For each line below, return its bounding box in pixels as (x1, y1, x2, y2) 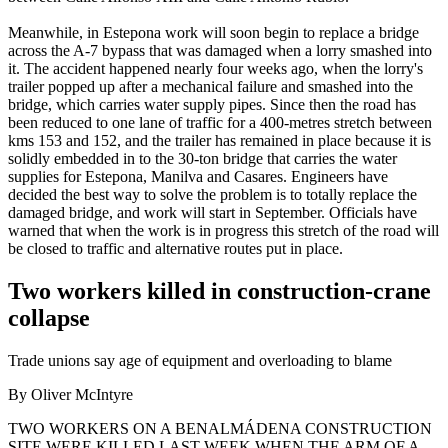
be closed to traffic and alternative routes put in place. (8, 240, 343, 258)
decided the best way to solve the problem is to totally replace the (8, 186, 417, 204)
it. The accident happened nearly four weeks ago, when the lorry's (8, 60, 423, 78)
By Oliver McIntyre (8, 386, 133, 404)
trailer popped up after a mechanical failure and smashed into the (8, 78, 413, 96)
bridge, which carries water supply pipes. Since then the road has (8, 96, 416, 114)
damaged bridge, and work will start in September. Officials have (8, 204, 417, 222)
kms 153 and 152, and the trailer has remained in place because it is (8, 132, 431, 150)
